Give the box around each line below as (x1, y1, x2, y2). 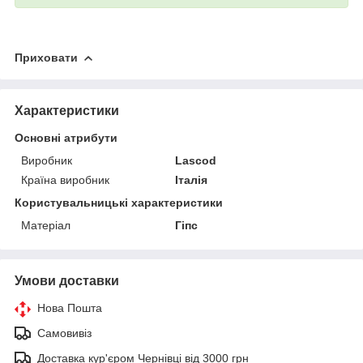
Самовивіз (37, 326, 92, 340)
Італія (175, 173, 208, 186)
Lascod (175, 153, 217, 167)
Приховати (15, 50, 78, 64)
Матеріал (21, 218, 70, 232)
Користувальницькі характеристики (15, 195, 223, 209)
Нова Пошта (37, 301, 102, 314)
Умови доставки (15, 273, 119, 288)
